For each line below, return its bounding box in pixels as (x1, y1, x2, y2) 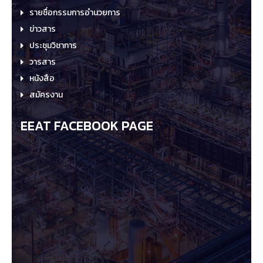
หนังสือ (29, 72, 55, 85)
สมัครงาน (29, 89, 63, 101)
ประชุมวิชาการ (29, 39, 77, 52)
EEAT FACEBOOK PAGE (21, 116, 153, 136)
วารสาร (29, 56, 56, 68)
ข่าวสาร (29, 23, 56, 35)
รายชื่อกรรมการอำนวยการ (29, 6, 120, 19)
